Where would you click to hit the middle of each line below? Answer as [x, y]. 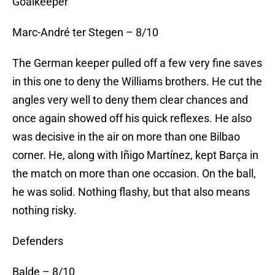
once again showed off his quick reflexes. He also [132, 118]
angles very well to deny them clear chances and [130, 100]
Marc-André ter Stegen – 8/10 [85, 33]
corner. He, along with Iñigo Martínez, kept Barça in [135, 155]
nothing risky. [45, 211]
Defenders [38, 241]
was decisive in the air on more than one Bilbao [126, 137]
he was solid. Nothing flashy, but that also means [131, 192]
